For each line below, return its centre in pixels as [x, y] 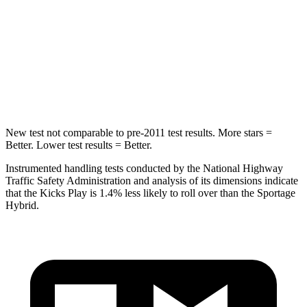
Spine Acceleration [89, 88]
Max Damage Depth [89, 25]
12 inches [160, 25]
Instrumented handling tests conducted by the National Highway [144, 168]
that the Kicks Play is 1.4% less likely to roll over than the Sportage [150, 193]
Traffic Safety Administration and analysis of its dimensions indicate [152, 180]
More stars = [244, 132]
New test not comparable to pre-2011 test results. [110, 132]
